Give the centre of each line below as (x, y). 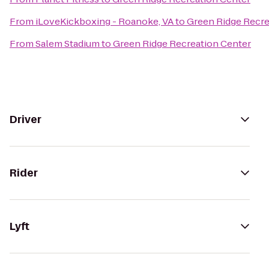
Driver (26, 119)
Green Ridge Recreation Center (182, 44)
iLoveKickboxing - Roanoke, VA (104, 21)
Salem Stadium (68, 44)
